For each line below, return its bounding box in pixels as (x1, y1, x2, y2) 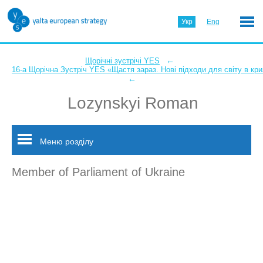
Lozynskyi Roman (68, 94, 198, 112)
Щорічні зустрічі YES (85, 56, 160, 65)
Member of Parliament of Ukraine (12, 166, 185, 178)
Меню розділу (38, 137, 93, 146)
